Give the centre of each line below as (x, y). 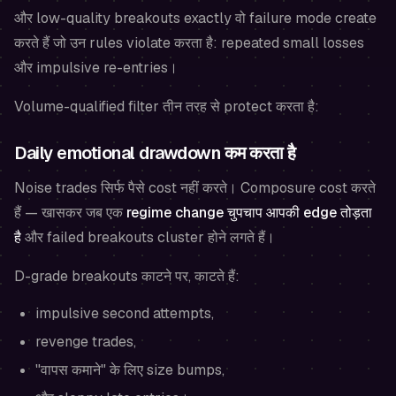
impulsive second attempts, (125, 314)
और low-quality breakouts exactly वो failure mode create (195, 19)
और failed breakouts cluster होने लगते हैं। (148, 238)
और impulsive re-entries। (96, 68)
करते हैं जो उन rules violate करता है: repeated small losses (189, 43)
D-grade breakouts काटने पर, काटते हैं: (127, 277)
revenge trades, (86, 342)
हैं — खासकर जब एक (70, 213)
